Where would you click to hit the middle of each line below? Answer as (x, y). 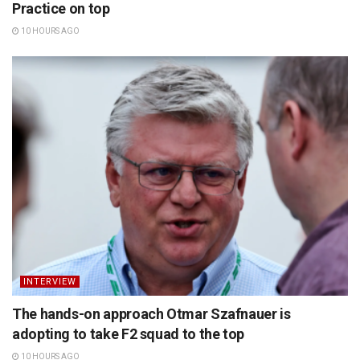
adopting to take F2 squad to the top (129, 334)
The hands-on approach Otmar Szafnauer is (151, 314)
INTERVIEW (50, 282)
